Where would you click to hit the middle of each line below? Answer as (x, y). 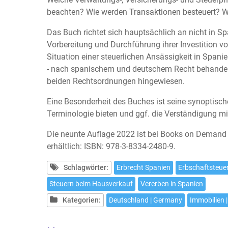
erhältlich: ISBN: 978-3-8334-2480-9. (111, 146)
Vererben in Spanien (172, 183)
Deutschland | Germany (146, 200)
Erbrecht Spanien (144, 167)
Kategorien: (82, 200)
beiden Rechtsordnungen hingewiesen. (116, 81)
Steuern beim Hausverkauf (91, 183)
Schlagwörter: (86, 167)
